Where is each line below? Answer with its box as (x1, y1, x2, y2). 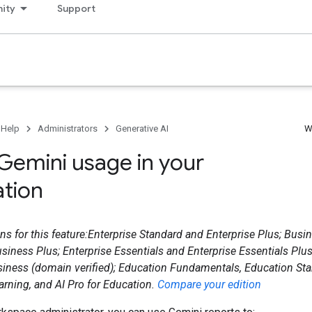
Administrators (38, 123, 97, 134)
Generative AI (116, 123, 169, 134)
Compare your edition (157, 278, 261, 291)
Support (57, 2, 95, 15)
